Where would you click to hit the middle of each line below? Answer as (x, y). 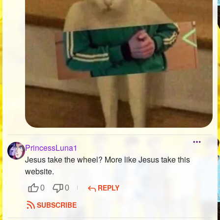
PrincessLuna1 (51, 147)
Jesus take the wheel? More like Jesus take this (108, 159)
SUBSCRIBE (57, 205)
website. (40, 171)
